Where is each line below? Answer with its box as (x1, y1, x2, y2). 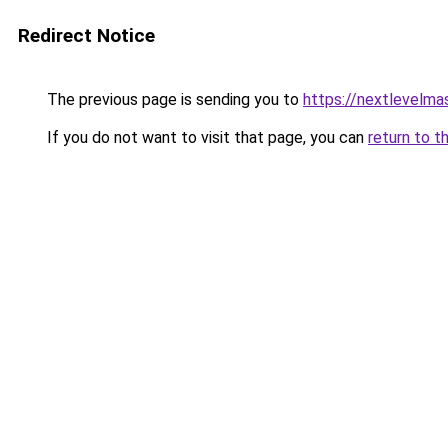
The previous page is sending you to (43, 90, 303, 109)
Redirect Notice (18, 24, 155, 47)
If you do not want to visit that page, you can (43, 128, 368, 147)
